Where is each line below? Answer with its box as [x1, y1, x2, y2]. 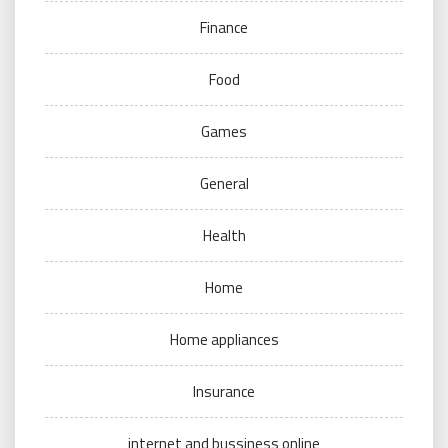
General [199, 172, 249, 196]
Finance [200, 16, 248, 40]
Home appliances [169, 328, 279, 352]
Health [202, 224, 246, 248]
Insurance [193, 380, 255, 404]
